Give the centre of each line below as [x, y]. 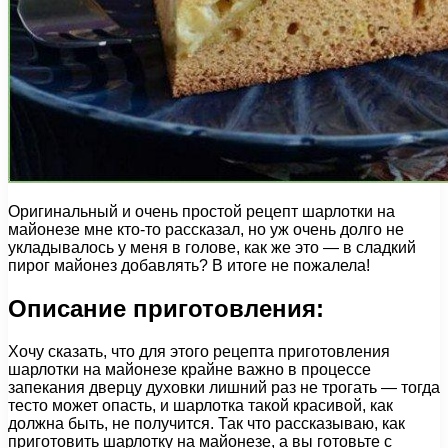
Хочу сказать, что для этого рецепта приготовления [199, 351]
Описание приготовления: [166, 308]
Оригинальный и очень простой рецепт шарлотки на [201, 211]
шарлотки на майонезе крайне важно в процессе [189, 369]
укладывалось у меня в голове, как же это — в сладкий [212, 247]
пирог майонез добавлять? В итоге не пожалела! [189, 265]
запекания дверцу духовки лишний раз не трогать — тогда [224, 387]
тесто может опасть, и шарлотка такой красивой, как [200, 405]
